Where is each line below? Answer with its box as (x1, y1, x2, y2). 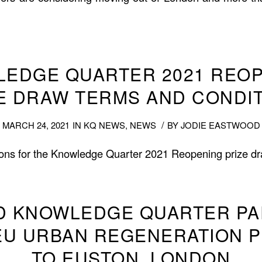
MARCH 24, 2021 (2, 119, 70, 131)
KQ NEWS (83, 119, 125, 131)
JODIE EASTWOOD (180, 119, 260, 131)
